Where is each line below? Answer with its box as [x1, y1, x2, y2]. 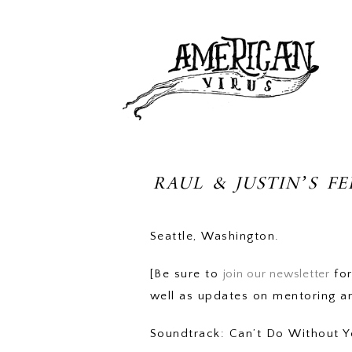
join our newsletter [222, 266, 330, 280]
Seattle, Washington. [149, 229, 280, 243]
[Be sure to [149, 266, 223, 280]
